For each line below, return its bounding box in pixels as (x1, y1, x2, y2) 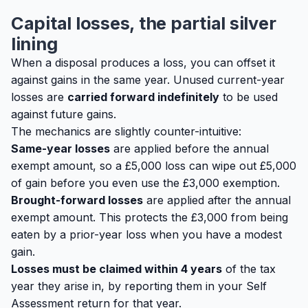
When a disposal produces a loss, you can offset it (11, 56, 275, 69)
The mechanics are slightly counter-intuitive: (11, 124, 241, 138)
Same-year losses (11, 142, 110, 155)
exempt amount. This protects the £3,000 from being (11, 210, 288, 224)
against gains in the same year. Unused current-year (11, 73, 285, 87)
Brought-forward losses (11, 193, 143, 207)
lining (11, 33, 58, 54)
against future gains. (11, 107, 116, 121)
